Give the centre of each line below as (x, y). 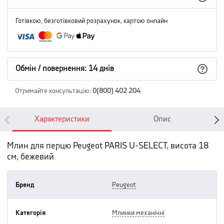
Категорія (30, 213)
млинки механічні (141, 213)
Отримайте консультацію (52, 91)
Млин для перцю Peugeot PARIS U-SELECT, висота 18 (108, 146)
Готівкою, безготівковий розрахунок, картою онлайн (91, 21)
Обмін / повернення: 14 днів (65, 69)
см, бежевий (30, 157)
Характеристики (62, 119)
